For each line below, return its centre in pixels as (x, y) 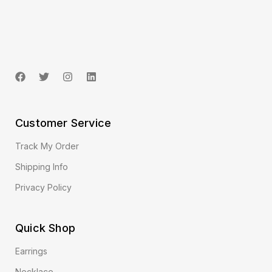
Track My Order (47, 146)
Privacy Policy (43, 187)
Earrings (31, 251)
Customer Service (63, 123)
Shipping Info (42, 166)
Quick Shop (45, 228)
